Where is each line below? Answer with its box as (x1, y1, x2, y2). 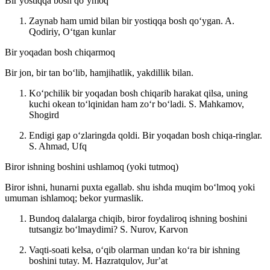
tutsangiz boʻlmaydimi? (29, 224, 120, 234)
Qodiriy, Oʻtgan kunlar (29, 26, 116, 37)
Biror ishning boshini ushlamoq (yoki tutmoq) (5, 161, 178, 172)
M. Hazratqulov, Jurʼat (82, 255, 168, 266)
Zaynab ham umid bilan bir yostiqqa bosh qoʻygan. (29, 15, 225, 26)
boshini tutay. (29, 255, 82, 266)
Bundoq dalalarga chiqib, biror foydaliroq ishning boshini (29, 213, 247, 224)
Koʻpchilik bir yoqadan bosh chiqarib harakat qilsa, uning (29, 87, 248, 98)
